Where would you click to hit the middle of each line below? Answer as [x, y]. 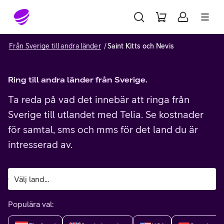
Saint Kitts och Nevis [141, 46]
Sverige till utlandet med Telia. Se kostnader [106, 114]
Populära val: [31, 204]
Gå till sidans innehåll [50, 12]
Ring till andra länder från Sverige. [78, 79]
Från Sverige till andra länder [55, 46]
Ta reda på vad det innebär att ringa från [99, 99]
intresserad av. [40, 144]
